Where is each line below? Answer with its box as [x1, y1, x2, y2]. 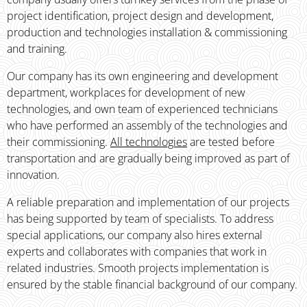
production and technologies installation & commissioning [7, 25, 287, 40]
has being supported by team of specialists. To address [7, 211, 273, 227]
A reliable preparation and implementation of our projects [7, 195, 289, 210]
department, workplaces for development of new [7, 85, 245, 101]
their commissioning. [7, 134, 110, 150]
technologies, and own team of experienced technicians [7, 101, 278, 117]
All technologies [110, 134, 187, 150]
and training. [7, 41, 67, 57]
